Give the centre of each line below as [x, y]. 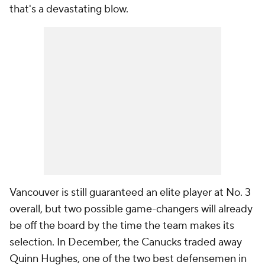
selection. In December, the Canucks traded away [126, 242]
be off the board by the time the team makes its [122, 226]
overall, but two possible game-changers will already [131, 209]
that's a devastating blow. [69, 9]
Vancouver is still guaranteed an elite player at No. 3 [130, 193]
